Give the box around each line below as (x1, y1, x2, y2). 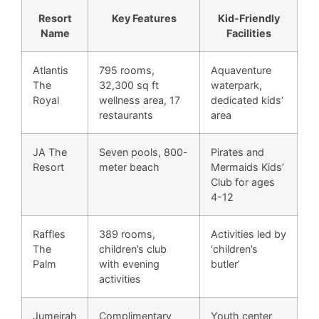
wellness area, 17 (99, 94, 180, 107)
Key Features (111, 12, 177, 25)
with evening (99, 258, 159, 271)
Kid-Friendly (217, 12, 280, 25)
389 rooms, (99, 228, 155, 241)
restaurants (99, 109, 153, 122)
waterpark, (211, 79, 262, 92)
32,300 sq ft (99, 79, 159, 92)
